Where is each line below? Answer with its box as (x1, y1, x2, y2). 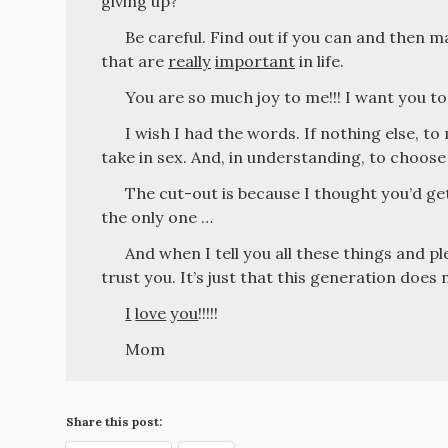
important (215, 50, 296, 71)
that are (101, 50, 169, 71)
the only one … (101, 206, 214, 227)
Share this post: (66, 413, 163, 429)
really (168, 50, 212, 71)
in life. (295, 50, 345, 71)
